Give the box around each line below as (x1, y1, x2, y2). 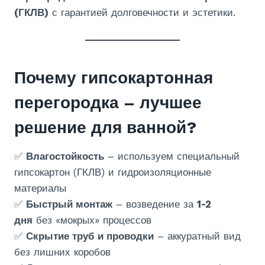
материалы (14, 182, 66, 194)
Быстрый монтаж (26, 198, 112, 210)
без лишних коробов (14, 245, 111, 258)
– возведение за (112, 198, 197, 210)
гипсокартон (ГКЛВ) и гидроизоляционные (14, 166, 211, 178)
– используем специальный (104, 150, 240, 162)
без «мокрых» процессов (33, 214, 151, 226)
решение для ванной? (14, 117, 196, 137)
